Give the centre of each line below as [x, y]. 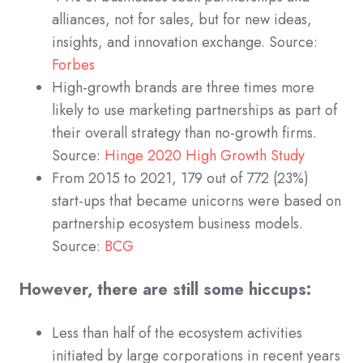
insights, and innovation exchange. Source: [185, 42]
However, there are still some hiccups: [165, 289]
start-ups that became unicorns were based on [196, 201]
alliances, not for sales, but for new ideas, [182, 19]
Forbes [73, 64]
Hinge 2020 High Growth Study [205, 155]
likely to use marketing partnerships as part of [194, 110]
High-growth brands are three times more [183, 87]
